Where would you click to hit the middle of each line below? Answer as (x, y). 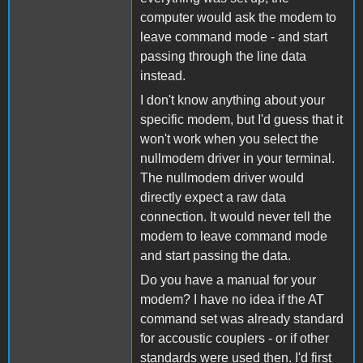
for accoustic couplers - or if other (235, 338)
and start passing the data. (216, 255)
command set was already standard (242, 318)
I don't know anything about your (233, 100)
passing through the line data (223, 56)
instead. (163, 75)
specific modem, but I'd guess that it (241, 119)
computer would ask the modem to (238, 17)
